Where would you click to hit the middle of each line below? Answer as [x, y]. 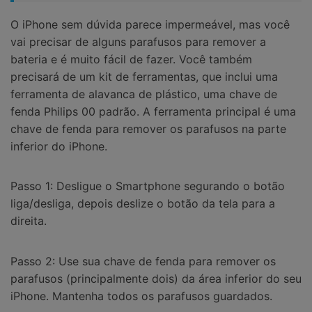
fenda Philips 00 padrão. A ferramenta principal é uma [153, 111]
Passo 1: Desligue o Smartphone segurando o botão [148, 186]
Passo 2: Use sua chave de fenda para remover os [143, 262]
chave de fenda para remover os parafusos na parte [148, 128]
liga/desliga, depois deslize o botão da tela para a [143, 204]
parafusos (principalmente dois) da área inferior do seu [156, 279]
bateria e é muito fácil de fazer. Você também [131, 59]
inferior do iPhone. [59, 146]
